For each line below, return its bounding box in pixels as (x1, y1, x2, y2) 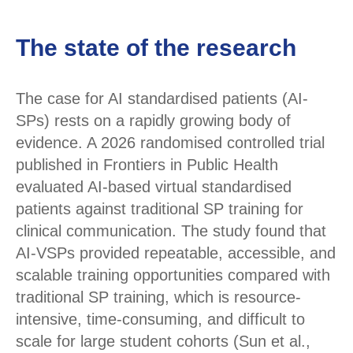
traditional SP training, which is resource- (16, 288, 301, 307)
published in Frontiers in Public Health (16, 156, 278, 174)
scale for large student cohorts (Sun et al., (16, 333, 310, 351)
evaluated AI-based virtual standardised (16, 178, 292, 196)
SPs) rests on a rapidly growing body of (16, 112, 291, 130)
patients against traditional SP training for (16, 200, 303, 218)
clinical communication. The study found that (16, 222, 326, 240)
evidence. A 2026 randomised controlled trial (16, 134, 325, 152)
